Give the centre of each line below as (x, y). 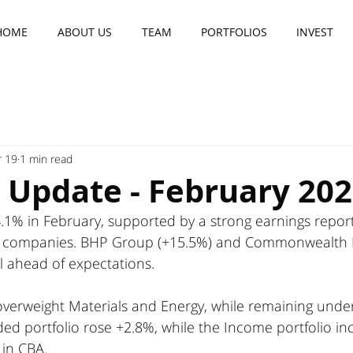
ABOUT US (85, 32)
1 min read (46, 158)
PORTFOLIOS (234, 32)
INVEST (314, 32)
